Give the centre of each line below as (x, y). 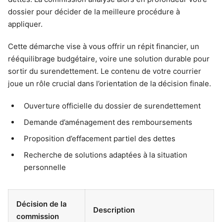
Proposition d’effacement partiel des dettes (100, 138)
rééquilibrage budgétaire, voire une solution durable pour (109, 58)
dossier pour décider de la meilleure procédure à (94, 11)
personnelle (45, 167)
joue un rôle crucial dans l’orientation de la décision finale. (110, 83)
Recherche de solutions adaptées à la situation (106, 155)
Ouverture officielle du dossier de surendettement (112, 106)
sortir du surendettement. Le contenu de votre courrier (105, 71)
